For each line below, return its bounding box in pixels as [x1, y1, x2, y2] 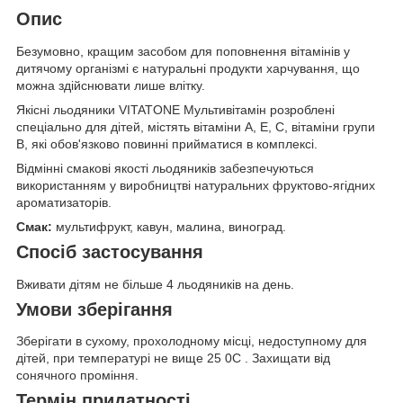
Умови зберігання [16, 299, 173, 319]
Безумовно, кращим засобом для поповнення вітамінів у [16, 44, 350, 59]
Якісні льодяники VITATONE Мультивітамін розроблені [16, 103, 335, 118]
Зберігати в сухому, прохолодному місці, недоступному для [16, 334, 367, 349]
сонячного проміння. [16, 368, 139, 383]
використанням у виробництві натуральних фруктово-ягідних [16, 178, 375, 193]
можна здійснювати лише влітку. [16, 78, 205, 94]
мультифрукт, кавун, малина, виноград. [52, 219, 286, 235]
